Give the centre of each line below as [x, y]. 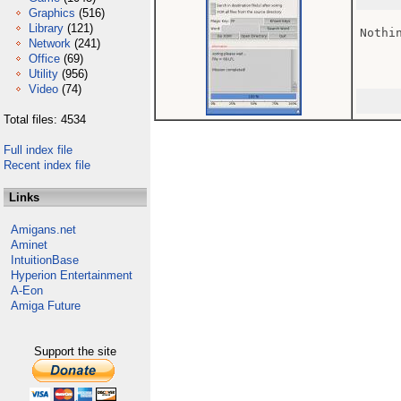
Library [46, 28]
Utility [43, 74]
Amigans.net [43, 230]
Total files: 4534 [45, 119]
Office [44, 59]
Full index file [38, 150]
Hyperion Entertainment [72, 275]
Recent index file [47, 165]
